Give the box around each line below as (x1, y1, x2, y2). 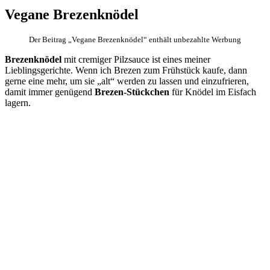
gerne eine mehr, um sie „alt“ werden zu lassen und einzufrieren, (5, 75, 249, 86)
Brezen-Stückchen (95, 86, 169, 97)
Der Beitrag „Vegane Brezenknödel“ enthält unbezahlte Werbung (29, 34, 241, 44)
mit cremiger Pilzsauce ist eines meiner (61, 54, 210, 64)
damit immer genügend (5, 86, 95, 97)
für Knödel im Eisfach (169, 86, 256, 97)
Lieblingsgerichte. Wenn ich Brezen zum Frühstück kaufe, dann (5, 64, 247, 75)
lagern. (5, 97, 31, 108)
